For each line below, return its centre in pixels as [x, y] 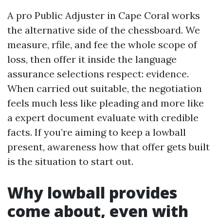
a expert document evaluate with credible [103, 118]
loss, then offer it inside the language [92, 59]
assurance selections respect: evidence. [98, 74]
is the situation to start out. [70, 161]
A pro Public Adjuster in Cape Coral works [104, 15]
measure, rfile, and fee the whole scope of [102, 45]
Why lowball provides [92, 192]
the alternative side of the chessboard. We [104, 30]
